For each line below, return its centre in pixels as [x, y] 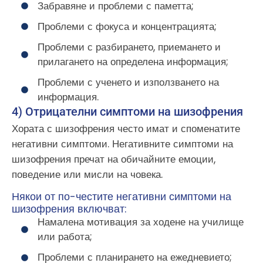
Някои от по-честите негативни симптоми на [122, 197]
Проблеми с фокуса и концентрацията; [127, 26]
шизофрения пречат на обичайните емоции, [114, 159]
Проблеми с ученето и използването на [129, 82]
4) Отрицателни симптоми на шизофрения [127, 111]
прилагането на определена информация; [133, 61]
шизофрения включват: [69, 209]
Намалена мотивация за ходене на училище [141, 222]
